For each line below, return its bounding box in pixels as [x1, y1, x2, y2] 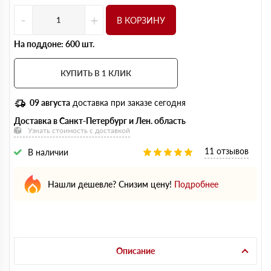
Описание [116, 246, 155, 256]
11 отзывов [204, 146, 249, 156]
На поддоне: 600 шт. [14, 39, 94, 49]
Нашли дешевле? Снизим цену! [48, 178, 172, 189]
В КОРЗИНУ [117, 15, 165, 25]
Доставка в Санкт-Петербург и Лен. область [14, 116, 186, 126]
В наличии [28, 147, 68, 157]
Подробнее [174, 178, 218, 189]
